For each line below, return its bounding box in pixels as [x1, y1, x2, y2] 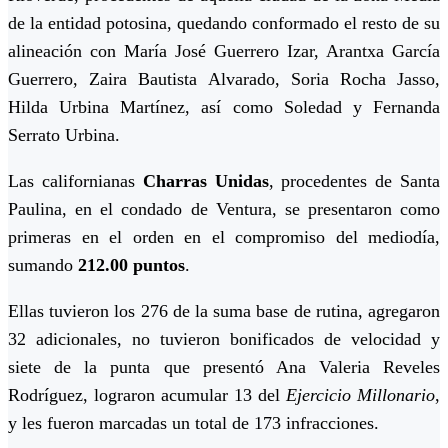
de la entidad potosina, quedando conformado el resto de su [8, 13, 440, 34]
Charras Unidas [142, 171, 269, 192]
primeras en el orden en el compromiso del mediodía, [8, 227, 440, 248]
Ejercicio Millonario [286, 385, 435, 406]
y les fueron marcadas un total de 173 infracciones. [8, 413, 379, 434]
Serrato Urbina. [8, 125, 120, 146]
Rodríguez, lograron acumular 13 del [8, 385, 286, 406]
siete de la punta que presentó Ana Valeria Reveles [8, 357, 440, 378]
